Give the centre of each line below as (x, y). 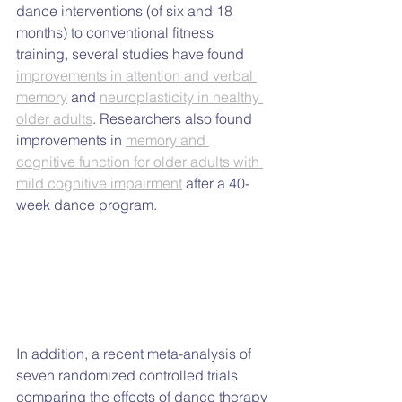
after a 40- (216, 184)
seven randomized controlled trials (129, 376)
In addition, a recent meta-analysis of (135, 354)
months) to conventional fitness (117, 33)
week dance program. (87, 205)
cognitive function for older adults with (140, 162)
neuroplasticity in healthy (181, 97)
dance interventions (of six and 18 (126, 11)
